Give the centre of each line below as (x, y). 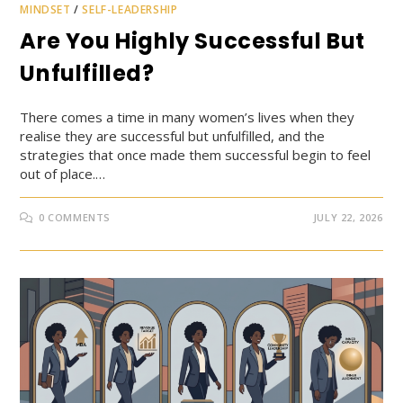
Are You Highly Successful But (193, 40)
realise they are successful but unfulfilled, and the (173, 135)
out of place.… (63, 173)
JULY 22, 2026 (348, 217)
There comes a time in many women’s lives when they (188, 116)
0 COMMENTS (75, 217)
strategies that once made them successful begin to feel (196, 154)
